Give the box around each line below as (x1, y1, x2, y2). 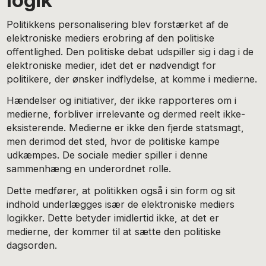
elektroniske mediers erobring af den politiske (7, 31, 215, 44)
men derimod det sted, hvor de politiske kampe (7, 135, 220, 148)
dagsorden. (7, 239, 58, 251)
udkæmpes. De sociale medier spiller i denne (7, 149, 208, 161)
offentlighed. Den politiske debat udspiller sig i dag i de (7, 45, 254, 58)
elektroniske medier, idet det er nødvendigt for (7, 59, 217, 71)
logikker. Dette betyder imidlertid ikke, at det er (7, 211, 220, 224)
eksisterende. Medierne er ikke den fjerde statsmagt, (7, 122, 245, 134)
